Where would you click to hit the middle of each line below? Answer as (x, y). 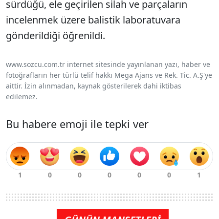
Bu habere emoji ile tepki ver (77, 124)
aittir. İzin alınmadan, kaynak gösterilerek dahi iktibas (94, 86)
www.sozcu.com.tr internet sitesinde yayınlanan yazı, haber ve (108, 65)
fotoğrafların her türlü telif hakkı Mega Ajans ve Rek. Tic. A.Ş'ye (109, 75)
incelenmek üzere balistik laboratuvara (93, 20)
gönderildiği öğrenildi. (55, 36)
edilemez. (22, 97)
